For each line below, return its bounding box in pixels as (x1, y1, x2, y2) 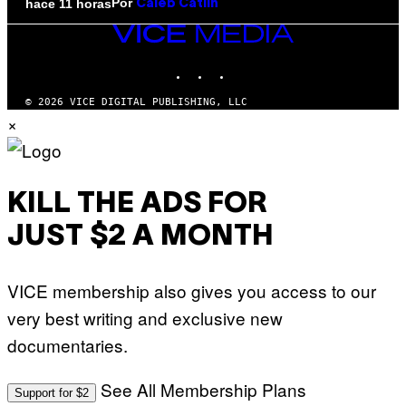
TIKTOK (231, 59, 269, 72)
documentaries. (7, 333, 128, 358)
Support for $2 (14, 386, 89, 401)
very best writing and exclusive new (7, 305, 283, 331)
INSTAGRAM (209, 59, 266, 72)
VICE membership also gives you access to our (7, 278, 376, 304)
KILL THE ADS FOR (7, 190, 267, 217)
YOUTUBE (253, 59, 297, 72)
